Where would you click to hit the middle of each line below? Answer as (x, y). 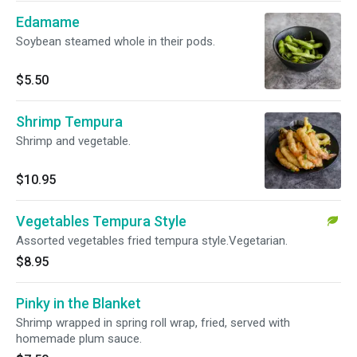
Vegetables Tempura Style (101, 221)
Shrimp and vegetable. (73, 141)
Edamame (48, 22)
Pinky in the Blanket (78, 303)
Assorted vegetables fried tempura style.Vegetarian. (152, 241)
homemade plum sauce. (79, 339)
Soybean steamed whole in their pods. (116, 41)
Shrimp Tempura (69, 122)
